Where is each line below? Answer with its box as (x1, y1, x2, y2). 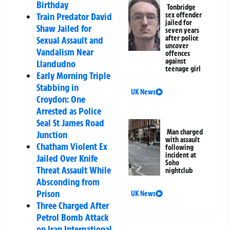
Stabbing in (36, 81, 79, 94)
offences (165, 48, 190, 58)
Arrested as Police (36, 105, 101, 118)
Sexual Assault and (36, 34, 103, 47)
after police (165, 33, 199, 43)
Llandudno (36, 57, 75, 70)
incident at (165, 150, 197, 160)
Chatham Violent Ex (36, 140, 107, 153)
